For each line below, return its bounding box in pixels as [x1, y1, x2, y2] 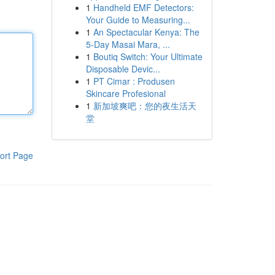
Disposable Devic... [85, 63, 160, 75]
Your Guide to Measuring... [85, 14, 190, 26]
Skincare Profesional [85, 87, 166, 99]
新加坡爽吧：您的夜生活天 [93, 99, 196, 112]
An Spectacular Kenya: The [93, 26, 199, 38]
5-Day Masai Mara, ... [85, 38, 170, 50]
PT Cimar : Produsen [93, 75, 175, 87]
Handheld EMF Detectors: [93, 1, 194, 14]
